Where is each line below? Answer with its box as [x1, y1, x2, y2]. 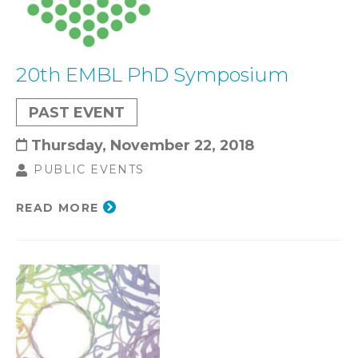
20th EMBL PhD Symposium [16, 62, 288, 86]
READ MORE [16, 200, 99, 215]
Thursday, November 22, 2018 [31, 136, 254, 153]
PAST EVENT [29, 103, 125, 121]
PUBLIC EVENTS [34, 161, 145, 177]
